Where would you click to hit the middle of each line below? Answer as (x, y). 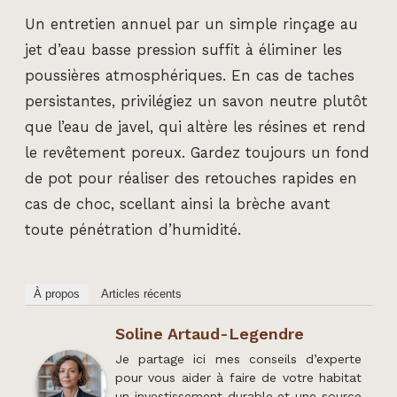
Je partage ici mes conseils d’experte (238, 359)
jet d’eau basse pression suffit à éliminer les (183, 50)
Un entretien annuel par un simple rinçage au (191, 24)
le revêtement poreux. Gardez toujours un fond (197, 152)
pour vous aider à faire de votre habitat (238, 378)
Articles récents (141, 294)
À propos (57, 294)
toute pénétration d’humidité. (133, 230)
